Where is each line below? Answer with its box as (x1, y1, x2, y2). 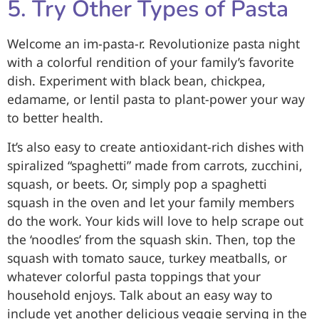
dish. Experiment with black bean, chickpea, (7, 72, 266, 90)
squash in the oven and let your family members (7, 193, 294, 211)
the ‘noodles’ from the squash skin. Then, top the (7, 230, 296, 248)
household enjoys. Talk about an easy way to (7, 286, 273, 303)
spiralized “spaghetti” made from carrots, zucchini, (7, 156, 303, 174)
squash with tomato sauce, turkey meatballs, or (7, 249, 287, 266)
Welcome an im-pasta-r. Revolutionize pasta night (7, 35, 300, 53)
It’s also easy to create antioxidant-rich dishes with (7, 137, 304, 155)
